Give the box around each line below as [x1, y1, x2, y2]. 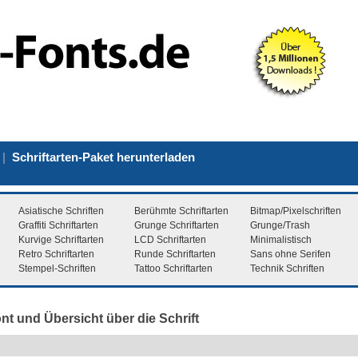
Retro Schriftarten [18, 248, 94, 260]
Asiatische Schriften [18, 205, 104, 217]
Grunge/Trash [250, 219, 310, 231]
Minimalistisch [250, 233, 312, 245]
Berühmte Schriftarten [134, 205, 229, 217]
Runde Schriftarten [134, 248, 216, 260]
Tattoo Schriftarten [134, 262, 213, 274]
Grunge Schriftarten [134, 219, 219, 231]
